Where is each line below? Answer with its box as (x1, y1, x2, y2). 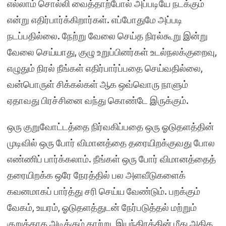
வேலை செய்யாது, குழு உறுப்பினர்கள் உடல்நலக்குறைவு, (7, 46, 217, 58)
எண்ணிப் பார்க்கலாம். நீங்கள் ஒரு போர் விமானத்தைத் (7, 153, 216, 164)
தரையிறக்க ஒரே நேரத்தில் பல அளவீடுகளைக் (7, 169, 186, 181)
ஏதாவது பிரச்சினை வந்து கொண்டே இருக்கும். (7, 95, 189, 106)
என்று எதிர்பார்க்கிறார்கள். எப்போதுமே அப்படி (7, 14, 183, 25)
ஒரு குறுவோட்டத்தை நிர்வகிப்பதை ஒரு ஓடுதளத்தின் (7, 121, 214, 132)
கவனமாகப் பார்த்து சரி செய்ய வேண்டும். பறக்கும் (7, 186, 200, 197)
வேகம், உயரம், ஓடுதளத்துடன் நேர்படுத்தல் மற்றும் (7, 202, 197, 213)
